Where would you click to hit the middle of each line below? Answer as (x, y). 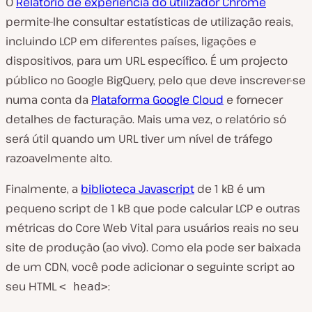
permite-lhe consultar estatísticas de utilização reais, (149, 22)
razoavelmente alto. (59, 158)
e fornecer (253, 100)
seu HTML (32, 287)
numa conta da (48, 100)
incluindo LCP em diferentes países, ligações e (131, 41)
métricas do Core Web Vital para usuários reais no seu (152, 228)
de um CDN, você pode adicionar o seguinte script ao (150, 267)
